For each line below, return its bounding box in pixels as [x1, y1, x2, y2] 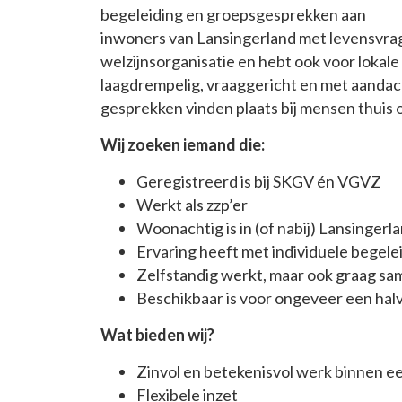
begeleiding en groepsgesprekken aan [100, 4, 366, 25]
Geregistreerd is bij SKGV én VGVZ [136, 171, 381, 192]
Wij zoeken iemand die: [100, 135, 265, 155]
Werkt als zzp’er [136, 195, 248, 215]
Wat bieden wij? [100, 325, 214, 345]
